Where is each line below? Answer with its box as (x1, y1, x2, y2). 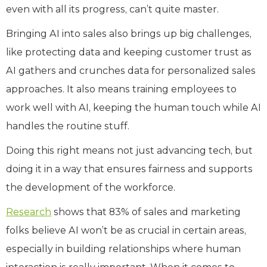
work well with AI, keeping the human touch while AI (6, 101, 261, 113)
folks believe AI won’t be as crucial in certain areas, (6, 224, 246, 236)
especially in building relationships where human (6, 243, 241, 254)
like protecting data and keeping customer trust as (6, 46, 252, 58)
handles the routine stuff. (6, 120, 132, 132)
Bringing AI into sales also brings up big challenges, (6, 27, 252, 39)
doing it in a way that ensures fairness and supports (6, 163, 253, 175)
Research (6, 206, 51, 218)
